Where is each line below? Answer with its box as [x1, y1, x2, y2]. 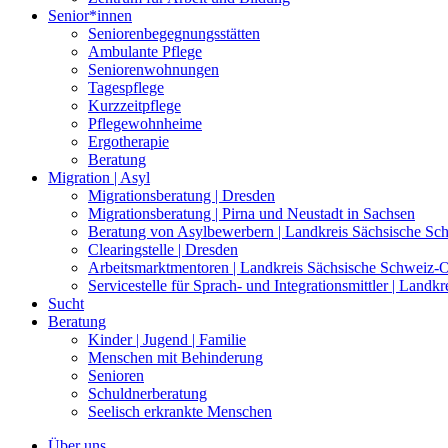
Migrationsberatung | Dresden [88, 187, 275, 204]
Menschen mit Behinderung [88, 349, 263, 366]
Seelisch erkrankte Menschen [88, 403, 272, 420]
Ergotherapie [88, 133, 169, 150]
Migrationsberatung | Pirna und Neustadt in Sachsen [88, 205, 415, 222]
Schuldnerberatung [88, 385, 207, 402]
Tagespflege [88, 79, 164, 96]
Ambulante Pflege [88, 43, 202, 60]
